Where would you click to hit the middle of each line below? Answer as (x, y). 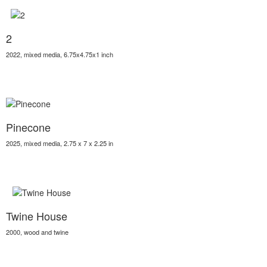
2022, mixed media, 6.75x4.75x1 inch (60, 54)
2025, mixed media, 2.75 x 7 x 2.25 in (60, 143)
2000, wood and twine (37, 232)
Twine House (37, 216)
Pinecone (28, 127)
